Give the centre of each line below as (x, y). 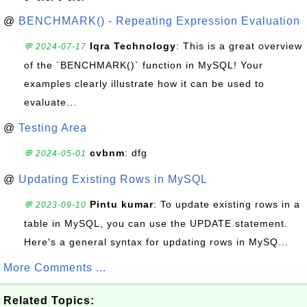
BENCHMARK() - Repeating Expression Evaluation (159, 21)
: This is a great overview (239, 46)
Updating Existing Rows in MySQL (113, 179)
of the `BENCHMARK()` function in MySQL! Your (144, 65)
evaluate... (50, 102)
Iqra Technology (133, 46)
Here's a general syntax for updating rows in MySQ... (156, 242)
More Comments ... (55, 268)
